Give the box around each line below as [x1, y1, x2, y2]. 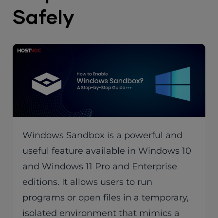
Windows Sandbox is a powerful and [22, 130, 183, 141]
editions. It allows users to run [22, 177, 153, 188]
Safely [13, 8, 74, 28]
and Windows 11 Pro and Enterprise [22, 161, 178, 172]
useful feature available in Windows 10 [22, 145, 192, 157]
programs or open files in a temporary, [22, 192, 189, 203]
